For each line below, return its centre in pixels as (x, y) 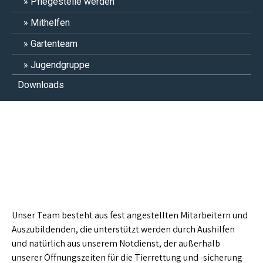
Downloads (41, 85)
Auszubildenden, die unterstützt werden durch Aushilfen (123, 229)
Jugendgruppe (60, 65)
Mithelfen (50, 23)
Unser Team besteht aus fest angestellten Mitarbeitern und (130, 215)
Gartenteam (54, 44)
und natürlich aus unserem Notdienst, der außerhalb (116, 243)
